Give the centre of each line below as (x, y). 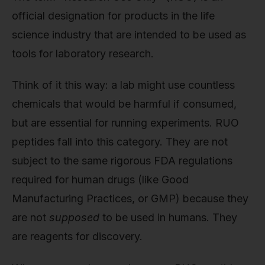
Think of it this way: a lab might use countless (123, 85)
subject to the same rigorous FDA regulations (122, 161)
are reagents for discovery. (77, 237)
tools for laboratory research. (83, 53)
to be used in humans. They (168, 218)
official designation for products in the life (113, 15)
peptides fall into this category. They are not (120, 142)
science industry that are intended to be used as (129, 34)
